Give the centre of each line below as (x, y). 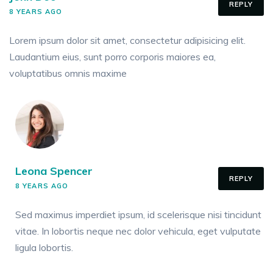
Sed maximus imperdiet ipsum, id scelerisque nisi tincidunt (138, 215)
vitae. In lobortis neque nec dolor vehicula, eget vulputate (138, 231)
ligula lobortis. (44, 248)
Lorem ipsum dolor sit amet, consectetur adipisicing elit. (127, 41)
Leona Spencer (54, 171)
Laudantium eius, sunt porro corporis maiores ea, (112, 57)
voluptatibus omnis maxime (68, 73)
